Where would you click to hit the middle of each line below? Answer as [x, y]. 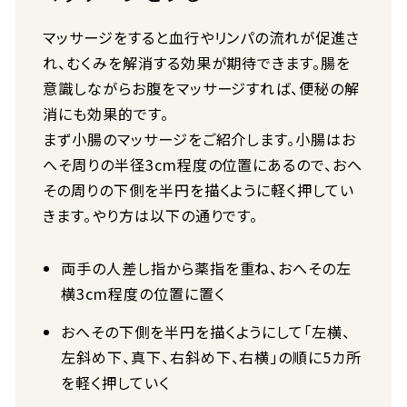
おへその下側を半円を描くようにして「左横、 [206, 332]
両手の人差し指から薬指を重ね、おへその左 [207, 268]
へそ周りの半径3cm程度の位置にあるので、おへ [203, 164]
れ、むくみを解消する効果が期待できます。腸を [197, 63]
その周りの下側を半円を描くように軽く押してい [199, 190]
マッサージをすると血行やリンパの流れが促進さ [202, 37]
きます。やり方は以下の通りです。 [151, 215]
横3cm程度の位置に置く [143, 293]
